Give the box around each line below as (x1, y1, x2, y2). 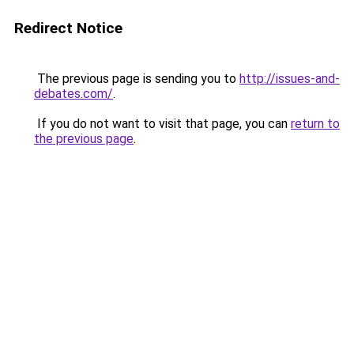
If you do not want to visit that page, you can (34, 116, 291, 131)
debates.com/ (34, 86, 113, 101)
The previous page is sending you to (34, 71, 239, 86)
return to (291, 116, 340, 131)
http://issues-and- (239, 71, 340, 86)
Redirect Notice (14, 19, 122, 37)
